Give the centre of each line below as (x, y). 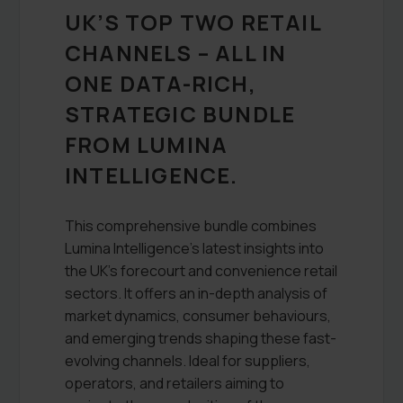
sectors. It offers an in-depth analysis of (196, 293)
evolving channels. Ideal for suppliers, (188, 360)
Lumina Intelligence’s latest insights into (194, 248)
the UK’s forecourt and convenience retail (201, 270)
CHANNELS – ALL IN (176, 52)
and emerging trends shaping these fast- (201, 338)
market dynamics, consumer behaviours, (198, 315)
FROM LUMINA (147, 144)
